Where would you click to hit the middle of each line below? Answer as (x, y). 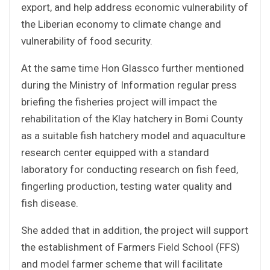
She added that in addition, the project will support (135, 230)
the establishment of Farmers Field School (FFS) (130, 247)
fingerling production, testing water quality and (127, 186)
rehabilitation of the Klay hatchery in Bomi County (132, 118)
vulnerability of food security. (87, 41)
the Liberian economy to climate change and (121, 24)
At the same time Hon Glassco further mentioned (133, 68)
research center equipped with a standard (115, 152)
